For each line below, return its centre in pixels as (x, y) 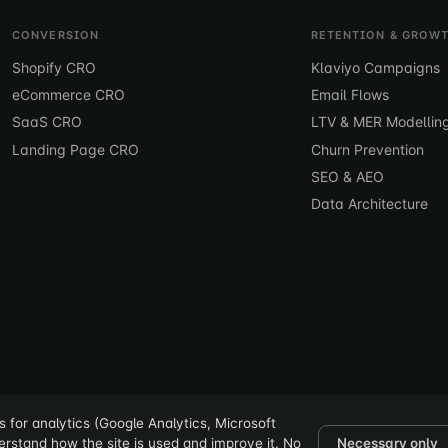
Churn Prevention (367, 149)
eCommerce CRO (68, 94)
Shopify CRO (54, 67)
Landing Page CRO (75, 149)
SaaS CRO (47, 122)
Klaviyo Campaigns (375, 67)
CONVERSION (55, 34)
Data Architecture (369, 204)
